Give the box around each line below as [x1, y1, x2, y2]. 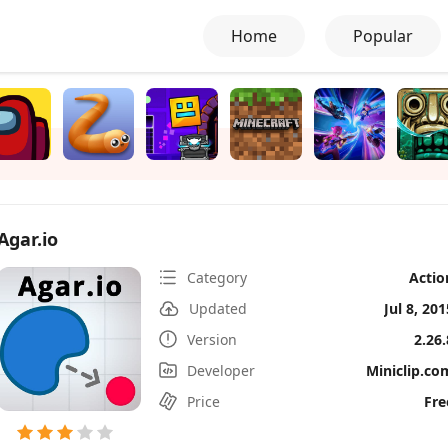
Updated [189, 298, 247, 318]
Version [187, 329, 237, 349]
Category [187, 267, 247, 287]
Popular [353, 25, 413, 47]
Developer [187, 360, 255, 380]
